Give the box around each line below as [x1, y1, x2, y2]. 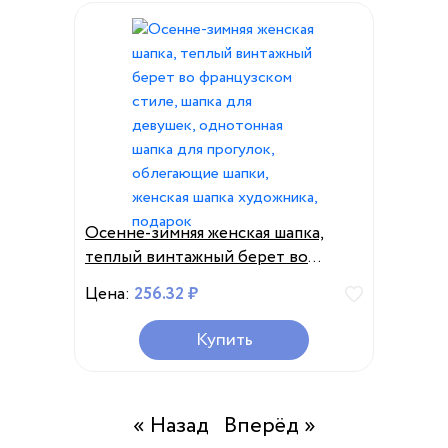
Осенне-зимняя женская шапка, [85, 221, 324, 246]
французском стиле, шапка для [85, 269, 322, 294]
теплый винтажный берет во [85, 245, 308, 270]
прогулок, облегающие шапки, [85, 317, 319, 342]
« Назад [132, 410, 209, 442]
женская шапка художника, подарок [85, 341, 359, 366]
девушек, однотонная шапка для [85, 293, 333, 318]
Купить [195, 327, 253, 353]
